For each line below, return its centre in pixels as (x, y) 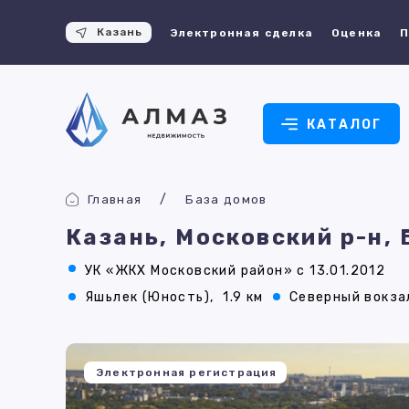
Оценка (357, 32)
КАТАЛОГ (344, 124)
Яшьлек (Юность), (150, 297)
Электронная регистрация (187, 372)
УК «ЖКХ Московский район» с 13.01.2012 (236, 271)
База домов (226, 199)
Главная (115, 199)
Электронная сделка (242, 32)
